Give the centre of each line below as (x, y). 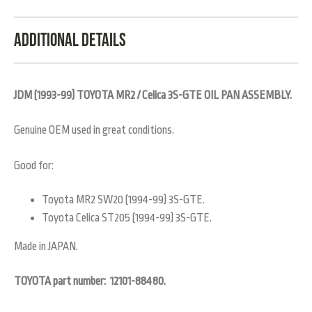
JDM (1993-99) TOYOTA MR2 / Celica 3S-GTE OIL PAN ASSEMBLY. (153, 95)
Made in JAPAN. (46, 246)
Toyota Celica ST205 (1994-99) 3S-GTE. (127, 218)
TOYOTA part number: (62, 282)
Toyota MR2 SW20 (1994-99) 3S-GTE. (123, 200)
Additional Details (70, 39)
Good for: (34, 165)
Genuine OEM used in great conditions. (94, 131)
